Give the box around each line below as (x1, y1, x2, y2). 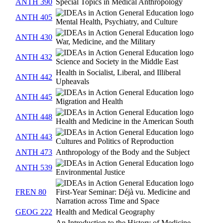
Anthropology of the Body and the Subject (56, 148, 190, 157)
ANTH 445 (15, 93, 52, 102)
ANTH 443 (15, 132, 52, 141)
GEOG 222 (15, 208, 52, 217)
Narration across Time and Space (56, 197, 159, 206)
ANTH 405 (15, 13, 52, 22)
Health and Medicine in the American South (56, 117, 194, 126)
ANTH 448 (15, 112, 52, 121)
